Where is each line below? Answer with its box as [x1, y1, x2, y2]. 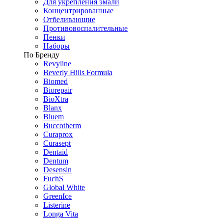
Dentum [43, 157, 68, 165]
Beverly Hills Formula [43, 68, 112, 77]
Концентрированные [43, 6, 113, 15]
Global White [43, 183, 85, 192]
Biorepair [43, 86, 72, 95]
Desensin [43, 165, 72, 174]
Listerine [43, 201, 70, 210]
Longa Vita [43, 210, 78, 219]
